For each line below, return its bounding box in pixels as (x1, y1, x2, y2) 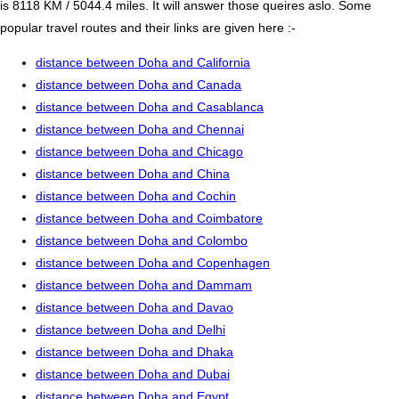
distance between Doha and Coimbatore (36, 211, 263, 226)
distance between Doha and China (36, 167, 230, 182)
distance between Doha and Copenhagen (36, 256, 270, 271)
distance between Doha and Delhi (36, 322, 225, 338)
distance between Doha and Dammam (36, 278, 252, 293)
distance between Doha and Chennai (36, 122, 244, 137)
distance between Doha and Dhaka (36, 345, 233, 360)
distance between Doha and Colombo (36, 233, 248, 248)
